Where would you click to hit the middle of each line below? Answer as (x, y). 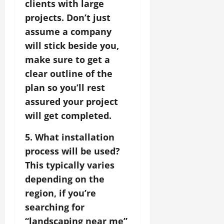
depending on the (65, 179)
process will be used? (72, 151)
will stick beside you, (72, 45)
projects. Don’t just (68, 17)
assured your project (71, 101)
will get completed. (68, 115)
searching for (55, 207)
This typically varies (70, 165)
